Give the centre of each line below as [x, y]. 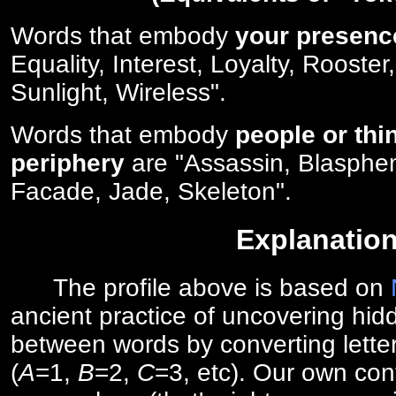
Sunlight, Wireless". [118, 92]
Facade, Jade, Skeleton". [151, 191]
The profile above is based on [201, 287]
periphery [68, 163]
